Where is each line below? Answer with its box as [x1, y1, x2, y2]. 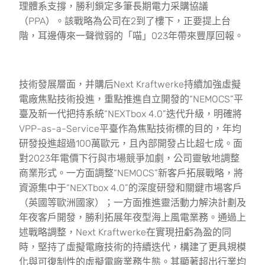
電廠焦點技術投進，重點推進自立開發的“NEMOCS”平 [19, 93, 243, 105]
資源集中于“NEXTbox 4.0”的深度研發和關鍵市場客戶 [19, 182, 242, 193]
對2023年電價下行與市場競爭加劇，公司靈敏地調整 [19, 152, 240, 164]
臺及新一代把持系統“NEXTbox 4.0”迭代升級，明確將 [19, 108, 242, 119]
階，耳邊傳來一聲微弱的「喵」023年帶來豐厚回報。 [19, 30, 244, 41]
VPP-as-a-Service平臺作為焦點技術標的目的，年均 [19, 122, 241, 134]
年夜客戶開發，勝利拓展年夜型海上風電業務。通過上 [19, 211, 246, 223]
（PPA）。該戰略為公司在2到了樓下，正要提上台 [19, 15, 231, 27]
